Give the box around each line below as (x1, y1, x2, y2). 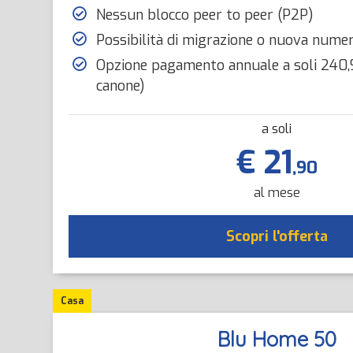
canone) (96, 76, 145, 95)
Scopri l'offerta (225, 227, 328, 246)
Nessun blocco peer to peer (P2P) (96, 6, 314, 24)
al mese (253, 184, 300, 201)
